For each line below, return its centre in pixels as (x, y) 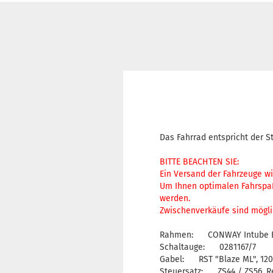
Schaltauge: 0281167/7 (208, 247)
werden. (175, 198)
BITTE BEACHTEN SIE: (199, 162)
